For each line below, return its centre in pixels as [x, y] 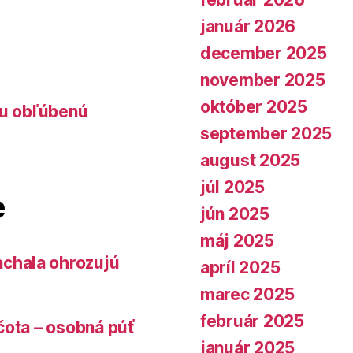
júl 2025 [232, 187]
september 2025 [266, 133]
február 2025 [252, 321]
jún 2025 [235, 214]
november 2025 [263, 80]
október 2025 [254, 106]
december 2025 [264, 53]
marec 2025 [247, 294]
